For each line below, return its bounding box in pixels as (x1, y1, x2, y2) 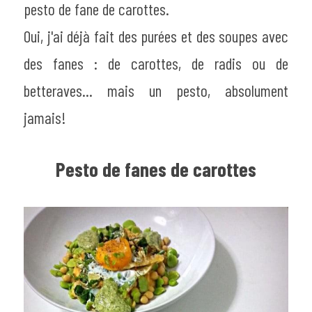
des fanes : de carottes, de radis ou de (24, 53, 288, 73)
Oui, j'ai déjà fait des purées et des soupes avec (24, 26, 288, 46)
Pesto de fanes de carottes (56, 156, 256, 181)
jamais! (24, 107, 65, 127)
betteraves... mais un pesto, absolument (24, 80, 288, 100)
